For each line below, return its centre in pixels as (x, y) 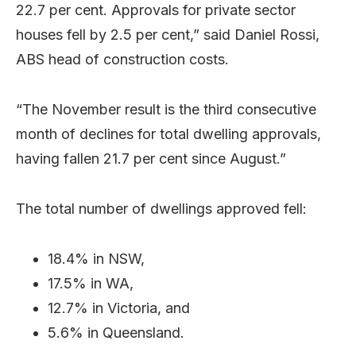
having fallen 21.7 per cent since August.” (151, 159)
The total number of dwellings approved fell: (161, 209)
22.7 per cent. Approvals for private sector (156, 10)
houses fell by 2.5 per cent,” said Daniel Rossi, (168, 35)
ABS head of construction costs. (122, 59)
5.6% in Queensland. (116, 333)
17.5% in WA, (91, 283)
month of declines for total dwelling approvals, (168, 134)
